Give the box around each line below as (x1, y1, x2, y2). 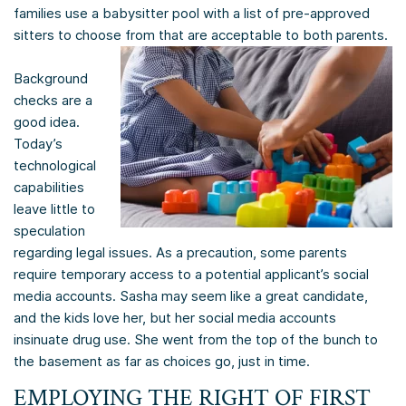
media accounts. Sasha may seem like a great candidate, (14, 287, 368, 305)
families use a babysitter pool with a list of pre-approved (14, 5, 370, 23)
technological (14, 157, 96, 175)
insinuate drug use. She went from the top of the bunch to (14, 331, 378, 349)
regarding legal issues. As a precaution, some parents (14, 244, 347, 262)
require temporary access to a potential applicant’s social (14, 266, 369, 284)
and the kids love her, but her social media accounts (14, 309, 336, 327)
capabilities (14, 179, 84, 197)
